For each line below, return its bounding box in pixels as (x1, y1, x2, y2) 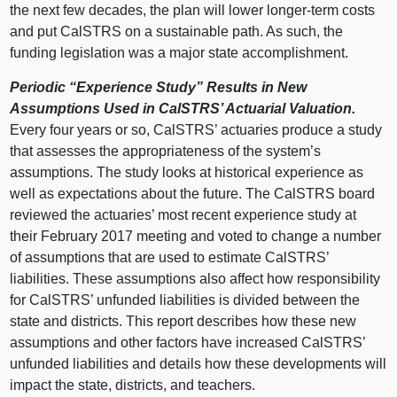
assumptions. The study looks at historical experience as (10, 164, 364, 180)
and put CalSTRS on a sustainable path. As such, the (10, 23, 344, 39)
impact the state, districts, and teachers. (10, 377, 256, 393)
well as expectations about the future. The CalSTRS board (10, 185, 376, 201)
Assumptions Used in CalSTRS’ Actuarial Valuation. (10, 100, 356, 116)
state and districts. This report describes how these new (10, 313, 357, 329)
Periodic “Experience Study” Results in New (10, 79, 307, 95)
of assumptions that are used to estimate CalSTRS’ (10, 249, 330, 265)
